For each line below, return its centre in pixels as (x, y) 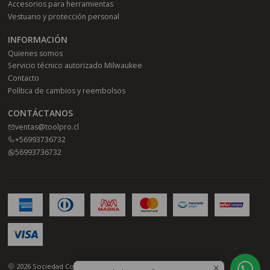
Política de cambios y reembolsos (67, 90)
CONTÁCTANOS (41, 113)
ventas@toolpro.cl (47, 127)
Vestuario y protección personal (64, 16)
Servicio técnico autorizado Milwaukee (75, 66)
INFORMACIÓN (38, 39)
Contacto (24, 78)
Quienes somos (36, 53)
